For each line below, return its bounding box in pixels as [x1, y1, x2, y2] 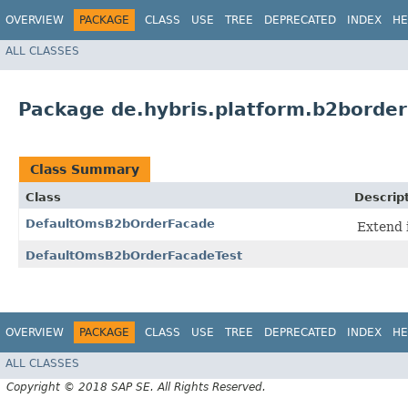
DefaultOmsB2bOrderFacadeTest [25, 249, 242, 263]
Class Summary [30, 162, 139, 178]
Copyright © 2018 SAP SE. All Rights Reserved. [6, 380, 266, 393]
